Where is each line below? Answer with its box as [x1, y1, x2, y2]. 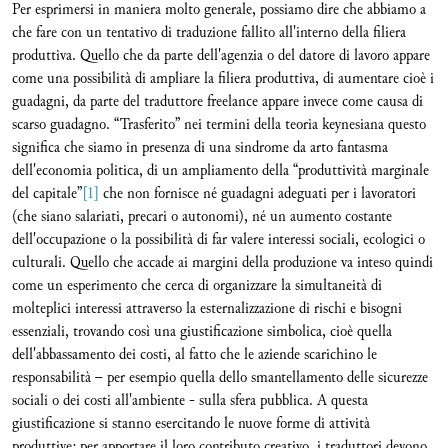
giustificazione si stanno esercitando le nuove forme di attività [12, 412, 370, 435]
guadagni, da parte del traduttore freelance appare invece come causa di [12, 90, 423, 113]
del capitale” [12, 182, 82, 205]
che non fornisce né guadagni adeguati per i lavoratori [99, 182, 416, 205]
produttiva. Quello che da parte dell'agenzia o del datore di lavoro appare [12, 44, 430, 67]
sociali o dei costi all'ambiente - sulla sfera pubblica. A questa [12, 389, 368, 412]
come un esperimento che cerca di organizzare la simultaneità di [12, 274, 382, 297]
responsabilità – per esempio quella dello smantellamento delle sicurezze [12, 366, 428, 389]
